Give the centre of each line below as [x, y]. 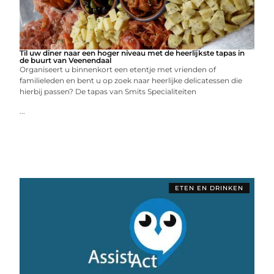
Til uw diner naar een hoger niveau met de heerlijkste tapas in [132, 53]
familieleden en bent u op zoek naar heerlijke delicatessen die [131, 80]
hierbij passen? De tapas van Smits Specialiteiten [108, 91]
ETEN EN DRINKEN [209, 188]
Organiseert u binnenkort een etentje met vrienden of [118, 69]
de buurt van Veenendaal [66, 60]
